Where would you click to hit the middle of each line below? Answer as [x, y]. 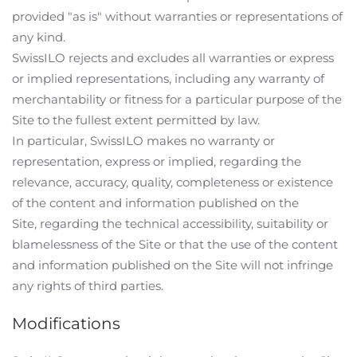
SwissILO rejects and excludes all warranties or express [173, 58]
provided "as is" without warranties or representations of [177, 16]
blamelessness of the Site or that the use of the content [175, 244]
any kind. [39, 37]
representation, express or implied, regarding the [157, 161]
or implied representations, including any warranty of [168, 78]
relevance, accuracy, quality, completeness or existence [173, 182]
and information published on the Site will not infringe [173, 265]
